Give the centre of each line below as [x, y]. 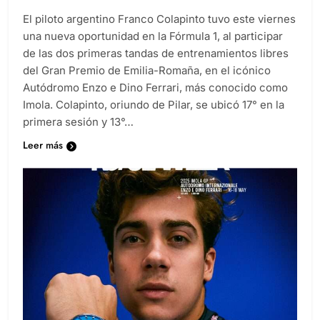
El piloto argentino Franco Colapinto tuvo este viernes [159, 32]
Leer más [43, 158]
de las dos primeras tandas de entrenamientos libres [156, 66]
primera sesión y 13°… [78, 135]
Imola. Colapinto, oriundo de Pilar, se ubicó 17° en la [154, 118]
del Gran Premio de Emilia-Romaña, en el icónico [147, 84]
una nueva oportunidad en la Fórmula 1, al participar [153, 49]
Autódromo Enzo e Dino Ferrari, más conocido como [155, 101]
